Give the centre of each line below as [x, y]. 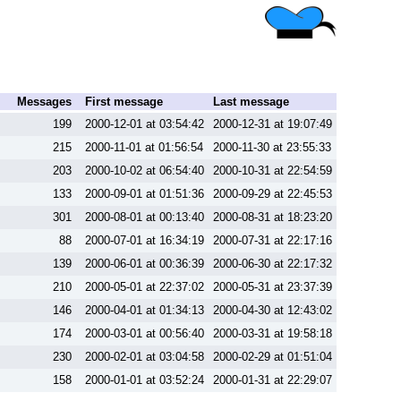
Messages [44, 102]
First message [124, 102]
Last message [251, 102]
